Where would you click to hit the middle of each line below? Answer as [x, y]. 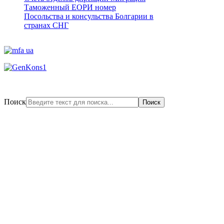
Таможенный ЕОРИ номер [70, 7]
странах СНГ [46, 25]
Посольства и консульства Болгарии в [89, 16]
